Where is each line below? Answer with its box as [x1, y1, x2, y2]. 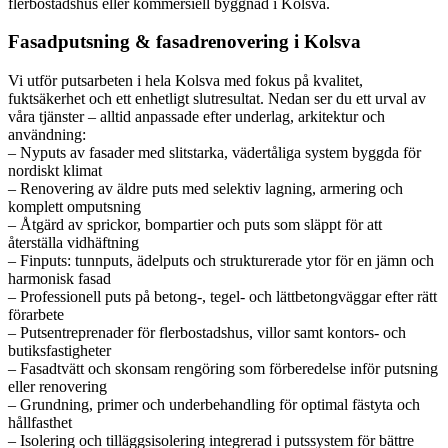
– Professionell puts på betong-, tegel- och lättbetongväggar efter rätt [8, 288, 437, 306]
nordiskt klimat [8, 162, 102, 180]
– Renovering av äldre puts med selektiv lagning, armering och [8, 180, 403, 198]
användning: [8, 126, 86, 144]
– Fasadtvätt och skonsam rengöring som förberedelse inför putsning [8, 360, 438, 378]
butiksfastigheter [8, 342, 111, 360]
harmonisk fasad [8, 270, 111, 288]
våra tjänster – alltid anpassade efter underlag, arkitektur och [8, 108, 385, 126]
